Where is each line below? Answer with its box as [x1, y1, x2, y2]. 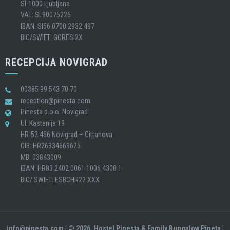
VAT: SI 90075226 [21, 11, 71, 19]
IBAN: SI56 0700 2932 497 [21, 22, 94, 30]
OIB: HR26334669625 [21, 142, 81, 150]
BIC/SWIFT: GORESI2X [21, 33, 83, 42]
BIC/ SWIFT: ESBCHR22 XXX [21, 176, 100, 184]
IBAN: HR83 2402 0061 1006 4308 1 [21, 164, 122, 172]
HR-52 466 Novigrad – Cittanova [21, 130, 112, 139]
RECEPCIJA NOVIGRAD [5, 56, 108, 68]
